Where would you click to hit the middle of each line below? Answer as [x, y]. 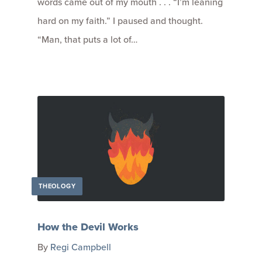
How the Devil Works [88, 227]
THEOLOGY [57, 186]
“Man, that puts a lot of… [87, 40]
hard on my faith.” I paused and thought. [120, 21]
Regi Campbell [81, 247]
